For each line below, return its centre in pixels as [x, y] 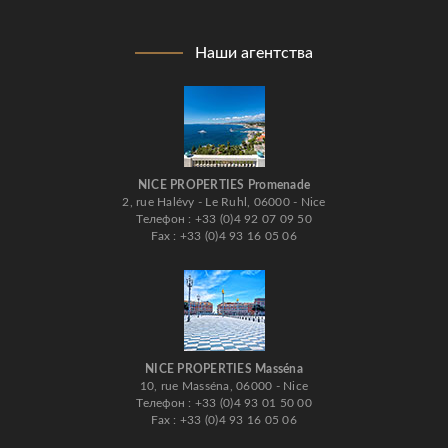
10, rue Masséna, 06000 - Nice [224, 386]
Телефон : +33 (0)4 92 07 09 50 [224, 219]
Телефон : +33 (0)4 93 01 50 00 [224, 403]
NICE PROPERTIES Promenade [224, 185]
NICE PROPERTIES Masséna [224, 369]
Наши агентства [254, 53]
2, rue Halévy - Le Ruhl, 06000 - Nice [224, 202]
